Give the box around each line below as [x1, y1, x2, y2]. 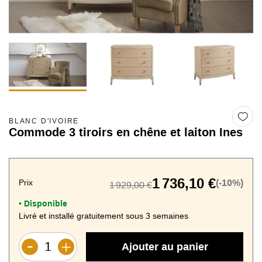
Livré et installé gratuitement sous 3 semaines [19, 211, 188, 221]
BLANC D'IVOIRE [9, 117, 80, 126]
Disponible [22, 199, 67, 209]
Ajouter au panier [121, 241, 208, 253]
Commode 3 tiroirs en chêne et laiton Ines [9, 126, 243, 139]
